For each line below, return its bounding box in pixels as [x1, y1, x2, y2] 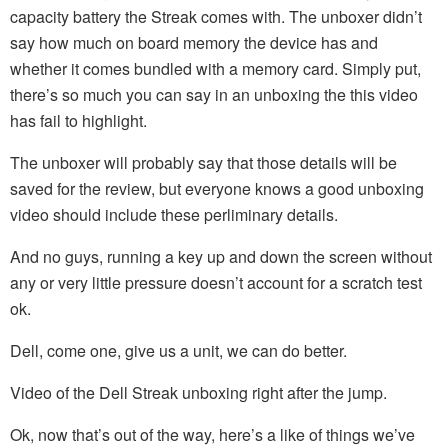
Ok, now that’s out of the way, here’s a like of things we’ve [10, 422, 415, 446]
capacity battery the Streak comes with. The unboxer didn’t [10, 4, 422, 28]
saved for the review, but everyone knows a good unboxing [10, 176, 424, 200]
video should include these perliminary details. [10, 202, 338, 226]
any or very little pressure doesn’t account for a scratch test [10, 270, 422, 294]
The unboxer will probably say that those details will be [10, 150, 397, 174]
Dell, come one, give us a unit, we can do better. [10, 338, 347, 362]
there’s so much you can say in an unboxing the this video [10, 82, 418, 106]
